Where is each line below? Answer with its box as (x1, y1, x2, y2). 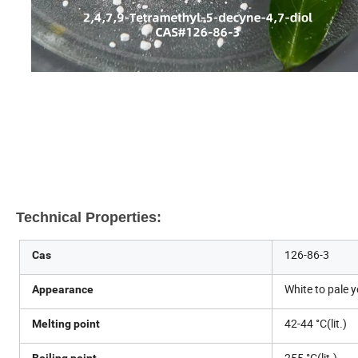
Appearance (32, 282, 93, 296)
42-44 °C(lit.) (284, 315, 347, 331)
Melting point (32, 316, 100, 330)
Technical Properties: (16, 209, 161, 225)
